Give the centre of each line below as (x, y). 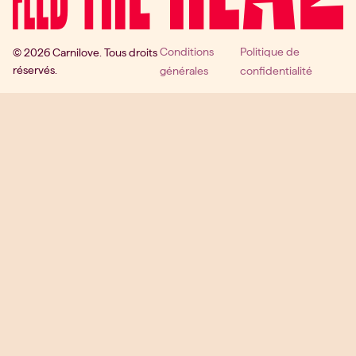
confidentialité (277, 71)
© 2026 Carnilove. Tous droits (85, 53)
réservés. (35, 70)
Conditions (186, 52)
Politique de (270, 52)
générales (184, 71)
